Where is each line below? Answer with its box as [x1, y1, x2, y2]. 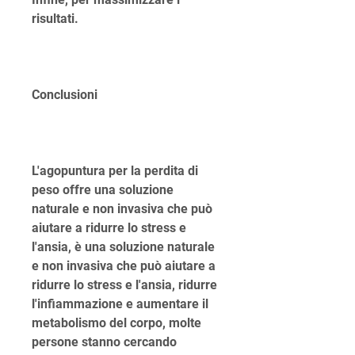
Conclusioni [32, 87, 97, 103]
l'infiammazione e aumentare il [32, 296, 208, 312]
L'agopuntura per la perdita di [32, 163, 198, 179]
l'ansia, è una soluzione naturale [32, 239, 215, 255]
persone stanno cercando [32, 334, 177, 350]
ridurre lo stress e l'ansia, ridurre [32, 277, 217, 293]
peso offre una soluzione [32, 182, 174, 198]
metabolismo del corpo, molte [32, 315, 201, 331]
